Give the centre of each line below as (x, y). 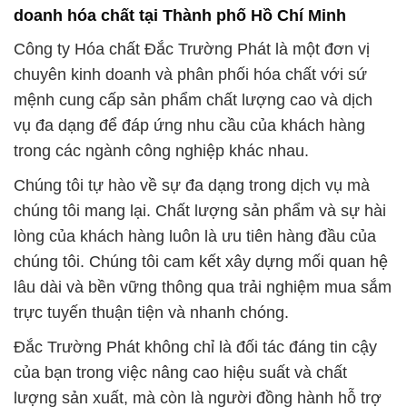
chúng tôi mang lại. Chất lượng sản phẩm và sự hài (200, 210)
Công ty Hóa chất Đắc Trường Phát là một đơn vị (192, 49)
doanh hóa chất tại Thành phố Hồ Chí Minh (180, 16)
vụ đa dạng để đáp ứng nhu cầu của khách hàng (189, 125)
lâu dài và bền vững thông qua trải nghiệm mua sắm (203, 287)
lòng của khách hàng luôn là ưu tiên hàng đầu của (195, 236)
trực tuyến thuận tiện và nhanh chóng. (151, 312)
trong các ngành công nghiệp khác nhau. (161, 150)
